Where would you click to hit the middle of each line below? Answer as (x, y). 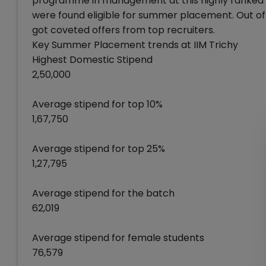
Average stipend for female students (118, 238)
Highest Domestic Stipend (92, 60)
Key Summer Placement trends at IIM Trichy (135, 45)
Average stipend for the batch (103, 193)
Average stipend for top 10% (97, 104)
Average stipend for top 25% (99, 149)
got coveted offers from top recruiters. (123, 30)
